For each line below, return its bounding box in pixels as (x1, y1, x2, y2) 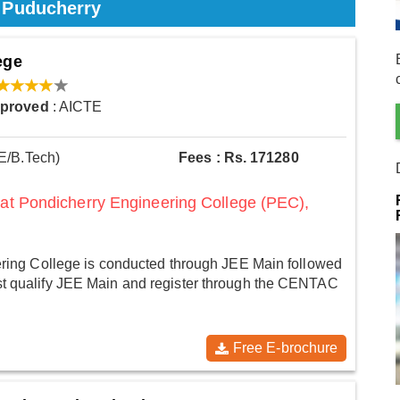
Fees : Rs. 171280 (179, 150, 299, 166)
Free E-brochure (232, 339, 338, 355)
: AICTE (48, 99, 103, 115)
